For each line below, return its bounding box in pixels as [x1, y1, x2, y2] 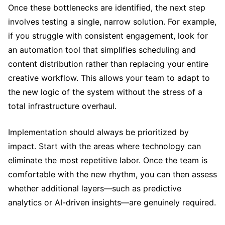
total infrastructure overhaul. [8, 100, 117, 111]
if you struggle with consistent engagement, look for [8, 30, 208, 41]
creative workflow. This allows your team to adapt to [8, 72, 210, 83]
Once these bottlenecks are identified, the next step [8, 2, 205, 13]
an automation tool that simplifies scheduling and [8, 44, 196, 55]
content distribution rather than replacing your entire [8, 58, 208, 69]
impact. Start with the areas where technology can [8, 141, 201, 151]
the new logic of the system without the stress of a [8, 86, 202, 97]
